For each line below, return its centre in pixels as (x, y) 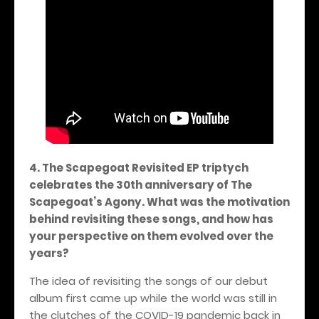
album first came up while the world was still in (153, 298)
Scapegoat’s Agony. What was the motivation (159, 202)
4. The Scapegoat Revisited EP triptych (139, 167)
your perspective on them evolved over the (151, 236)
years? (49, 253)
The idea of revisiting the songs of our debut (148, 281)
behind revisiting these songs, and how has (151, 219)
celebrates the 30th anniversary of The (141, 184)
